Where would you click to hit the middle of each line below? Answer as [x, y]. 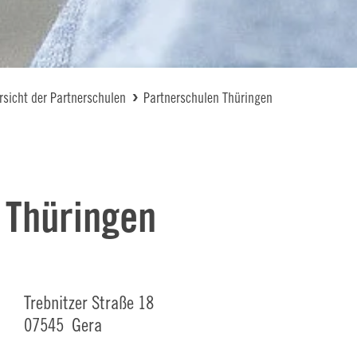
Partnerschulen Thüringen [208, 98]
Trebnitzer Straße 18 [89, 303]
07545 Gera [63, 325]
